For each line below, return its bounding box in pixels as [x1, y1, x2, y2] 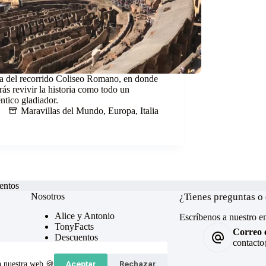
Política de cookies [55, 254, 125, 264]
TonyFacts [55, 221, 94, 232]
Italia [140, 106, 159, 116]
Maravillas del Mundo [21, 106, 104, 116]
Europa [108, 106, 136, 116]
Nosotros [31, 191, 65, 202]
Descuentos [55, 232, 98, 242]
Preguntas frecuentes [55, 243, 132, 253]
